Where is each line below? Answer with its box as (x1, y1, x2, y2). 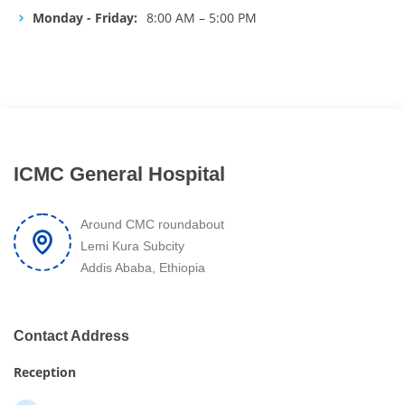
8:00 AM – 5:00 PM (146, 9, 257, 26)
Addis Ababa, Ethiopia (80, 260, 205, 275)
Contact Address (14, 328, 129, 344)
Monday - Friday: (33, 9, 137, 26)
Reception (14, 363, 76, 381)
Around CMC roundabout (80, 217, 224, 231)
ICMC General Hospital (14, 163, 225, 185)
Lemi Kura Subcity (80, 239, 184, 253)
